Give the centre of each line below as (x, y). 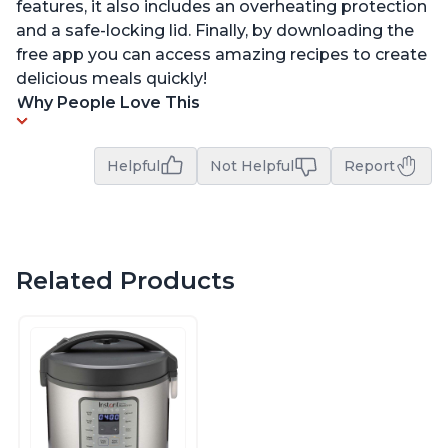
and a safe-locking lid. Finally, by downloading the (215, 31)
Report (369, 166)
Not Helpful (252, 166)
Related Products (125, 281)
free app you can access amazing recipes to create (221, 55)
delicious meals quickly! (111, 79)
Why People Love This (108, 103)
